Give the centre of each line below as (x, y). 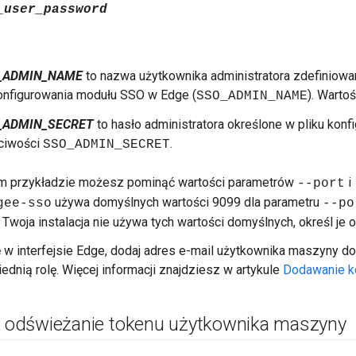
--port (321, 184)
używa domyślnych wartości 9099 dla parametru (187, 203)
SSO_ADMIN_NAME (252, 97)
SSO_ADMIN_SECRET (106, 145)
